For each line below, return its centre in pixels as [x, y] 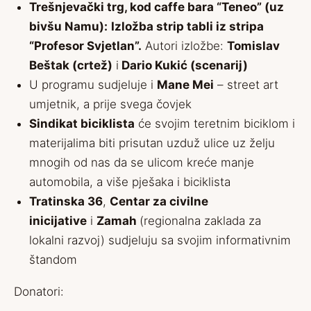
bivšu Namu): [68, 26]
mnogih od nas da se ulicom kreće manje [142, 162]
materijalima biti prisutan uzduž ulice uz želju [152, 143]
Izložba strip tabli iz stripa [187, 26]
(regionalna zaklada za [200, 221]
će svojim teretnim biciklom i [215, 124]
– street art [246, 85]
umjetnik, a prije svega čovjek [110, 104]
